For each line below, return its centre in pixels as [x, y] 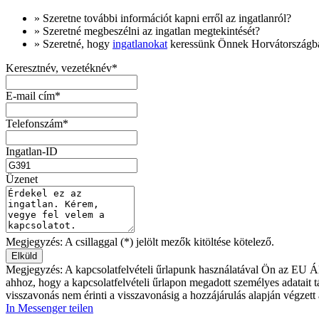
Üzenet [22, 179]
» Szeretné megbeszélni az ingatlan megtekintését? [147, 31]
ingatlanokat [140, 44]
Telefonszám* [37, 124]
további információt [128, 19]
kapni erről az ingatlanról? [231, 19]
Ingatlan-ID [32, 152]
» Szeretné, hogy [73, 44]
